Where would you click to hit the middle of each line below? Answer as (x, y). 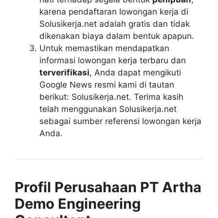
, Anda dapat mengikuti (135, 72)
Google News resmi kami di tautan (107, 84)
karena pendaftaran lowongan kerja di (114, 11)
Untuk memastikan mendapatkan (104, 48)
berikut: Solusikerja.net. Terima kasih (111, 97)
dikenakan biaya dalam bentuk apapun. (117, 36)
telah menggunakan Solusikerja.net (108, 109)
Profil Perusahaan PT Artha (108, 187)
